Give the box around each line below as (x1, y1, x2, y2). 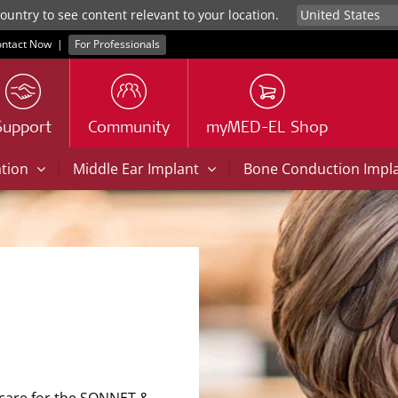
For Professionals (75, 36, 161, 52)
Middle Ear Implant (73, 159, 203, 179)
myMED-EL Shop (206, 121, 328, 137)
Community (88, 121, 170, 137)
